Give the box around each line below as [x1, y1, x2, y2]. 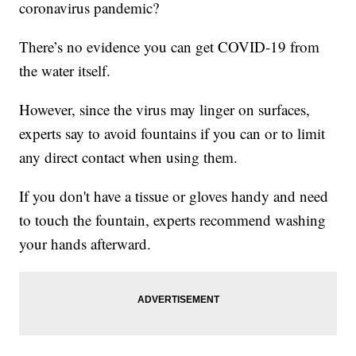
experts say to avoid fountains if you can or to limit [19, 123, 326, 144]
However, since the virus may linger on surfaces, [19, 99, 311, 120]
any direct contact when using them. [19, 147, 238, 168]
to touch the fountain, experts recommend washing [19, 210, 327, 230]
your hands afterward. [19, 234, 152, 254]
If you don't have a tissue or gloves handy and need [19, 186, 329, 207]
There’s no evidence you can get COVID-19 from [19, 37, 320, 57]
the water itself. [19, 60, 111, 81]
